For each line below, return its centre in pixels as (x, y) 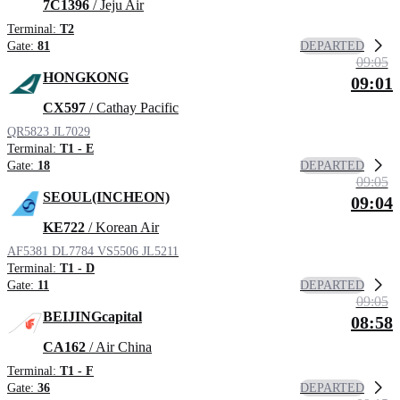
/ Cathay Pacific (132, 108)
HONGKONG (86, 78)
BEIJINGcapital (92, 317)
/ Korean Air (122, 228)
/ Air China (119, 347)
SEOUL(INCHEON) (106, 197)
